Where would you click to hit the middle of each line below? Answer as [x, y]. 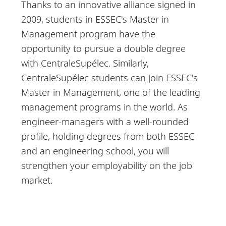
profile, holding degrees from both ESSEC [108, 136]
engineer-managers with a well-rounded [105, 121]
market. [37, 180]
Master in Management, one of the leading [111, 92]
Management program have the [89, 33]
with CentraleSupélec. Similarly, [85, 63]
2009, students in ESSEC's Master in [95, 19]
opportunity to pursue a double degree [104, 48]
